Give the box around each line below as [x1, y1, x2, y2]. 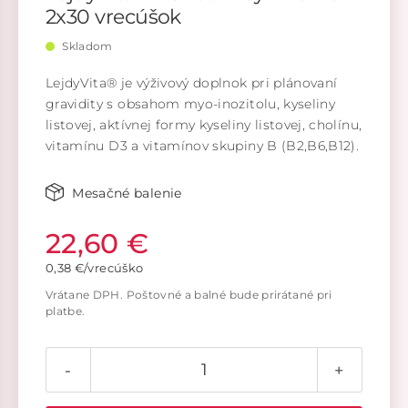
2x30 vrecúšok [46, 5, 181, 29]
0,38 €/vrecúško [46, 260, 144, 276]
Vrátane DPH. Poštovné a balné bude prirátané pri [46, 288, 332, 302]
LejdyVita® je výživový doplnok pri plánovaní [46, 75, 338, 91]
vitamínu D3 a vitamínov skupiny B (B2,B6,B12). [46, 138, 360, 154]
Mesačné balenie [67, 185, 182, 201]
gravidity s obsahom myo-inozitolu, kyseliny [46, 96, 336, 112]
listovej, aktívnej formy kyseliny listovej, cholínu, [46, 117, 362, 133]
